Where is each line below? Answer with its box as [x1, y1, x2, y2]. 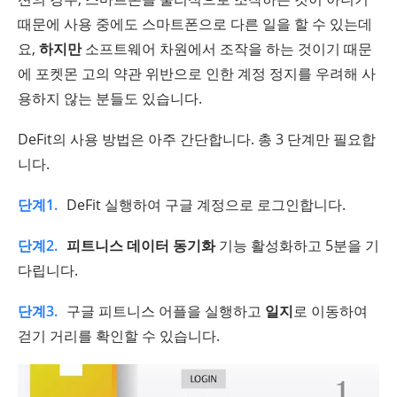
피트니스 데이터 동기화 [66, 236, 215, 256]
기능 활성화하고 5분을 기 [215, 236, 379, 256]
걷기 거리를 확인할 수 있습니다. [18, 326, 220, 346]
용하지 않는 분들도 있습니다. [18, 89, 202, 109]
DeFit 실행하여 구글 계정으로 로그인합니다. [66, 195, 346, 215]
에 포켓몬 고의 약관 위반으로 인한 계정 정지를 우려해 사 [18, 64, 376, 84]
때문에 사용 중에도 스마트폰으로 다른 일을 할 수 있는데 [18, 14, 372, 35]
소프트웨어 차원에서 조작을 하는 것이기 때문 [82, 39, 372, 59]
